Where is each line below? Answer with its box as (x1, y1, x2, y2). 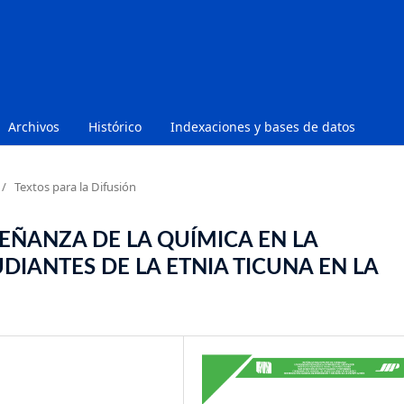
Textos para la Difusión (14, 178, 136, 195)
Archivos (8, 117, 60, 135)
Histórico (88, 117, 142, 135)
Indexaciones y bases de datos (170, 117, 355, 135)
